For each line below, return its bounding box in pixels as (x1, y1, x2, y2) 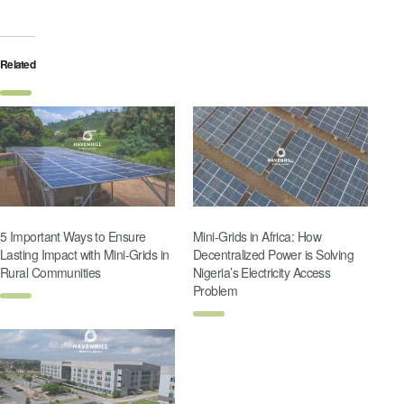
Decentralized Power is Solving (193, 244, 354, 263)
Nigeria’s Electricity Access (193, 262, 331, 281)
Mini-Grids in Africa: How (193, 226, 322, 245)
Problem (193, 280, 238, 299)
